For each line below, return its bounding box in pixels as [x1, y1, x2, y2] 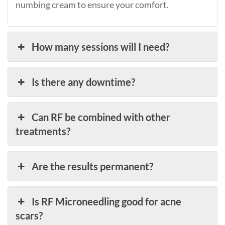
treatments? [16, 125, 70, 137]
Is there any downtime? [32, 76, 136, 88]
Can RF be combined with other [32, 111, 171, 123]
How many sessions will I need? [32, 41, 170, 53]
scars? [16, 209, 43, 221]
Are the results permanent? [32, 160, 154, 172]
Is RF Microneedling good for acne [32, 195, 182, 207]
